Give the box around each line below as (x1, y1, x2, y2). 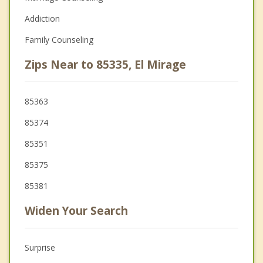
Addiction (25, 12, 60, 24)
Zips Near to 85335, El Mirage (25, 56, 186, 72)
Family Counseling (25, 33, 93, 45)
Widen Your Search (25, 203, 128, 218)
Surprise (25, 241, 55, 253)
